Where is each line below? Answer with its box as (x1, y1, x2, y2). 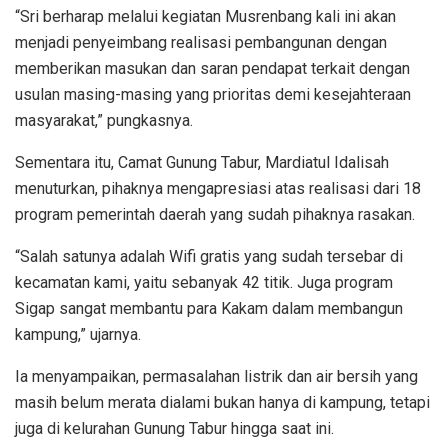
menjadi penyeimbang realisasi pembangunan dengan (15, 32, 387, 52)
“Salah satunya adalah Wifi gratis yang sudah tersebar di (15, 246, 403, 266)
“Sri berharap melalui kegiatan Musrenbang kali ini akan (15, 6, 396, 26)
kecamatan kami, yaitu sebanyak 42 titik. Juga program (15, 272, 393, 292)
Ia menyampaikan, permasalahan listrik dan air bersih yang (15, 366, 418, 386)
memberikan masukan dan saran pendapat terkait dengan (15, 58, 410, 78)
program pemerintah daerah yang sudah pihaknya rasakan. (15, 204, 415, 224)
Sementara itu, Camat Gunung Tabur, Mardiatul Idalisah (15, 152, 389, 172)
